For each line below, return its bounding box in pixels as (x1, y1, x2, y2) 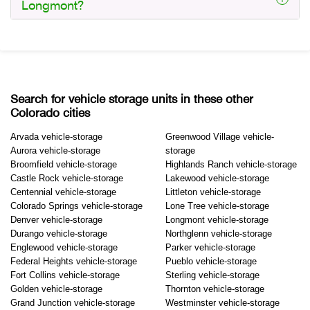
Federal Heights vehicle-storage (10, 256, 137, 267)
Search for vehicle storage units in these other (10, 92, 253, 107)
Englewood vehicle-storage (10, 242, 118, 253)
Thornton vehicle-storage (165, 284, 264, 295)
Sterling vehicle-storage (165, 270, 259, 281)
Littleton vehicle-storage (165, 187, 261, 198)
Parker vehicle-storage (165, 242, 255, 253)
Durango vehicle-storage (10, 228, 107, 239)
